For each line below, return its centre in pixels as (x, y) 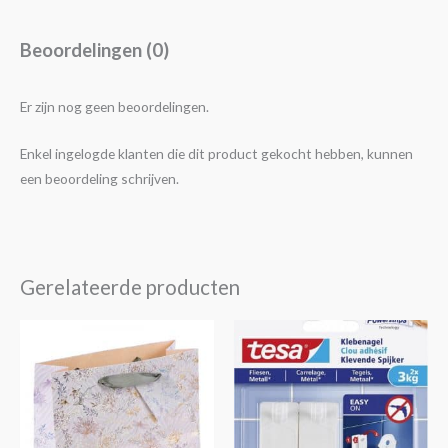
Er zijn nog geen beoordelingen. (114, 107)
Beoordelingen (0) (94, 49)
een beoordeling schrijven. (99, 179)
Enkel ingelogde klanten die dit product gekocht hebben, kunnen (216, 154)
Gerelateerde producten (130, 286)
